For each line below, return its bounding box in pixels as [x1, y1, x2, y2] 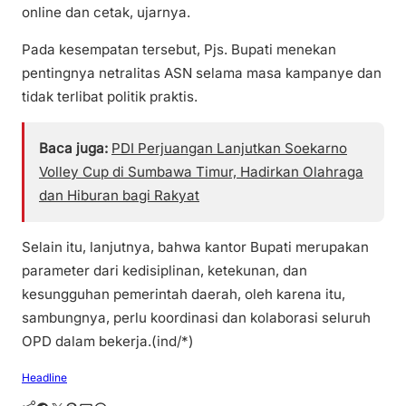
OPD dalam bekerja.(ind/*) [22, 333, 194, 351]
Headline [22, 370, 67, 384]
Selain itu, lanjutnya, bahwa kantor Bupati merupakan [22, 238, 369, 256]
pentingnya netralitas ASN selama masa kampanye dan [22, 64, 382, 82]
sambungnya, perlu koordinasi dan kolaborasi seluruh [22, 309, 371, 327]
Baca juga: [39, 140, 108, 158]
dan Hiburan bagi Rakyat [39, 187, 199, 205]
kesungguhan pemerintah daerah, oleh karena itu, [22, 285, 345, 304]
